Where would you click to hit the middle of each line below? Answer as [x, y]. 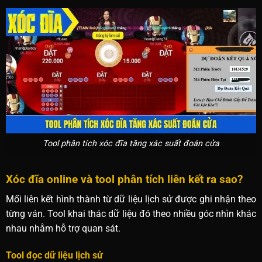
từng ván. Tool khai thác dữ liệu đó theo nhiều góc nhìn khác [131, 214]
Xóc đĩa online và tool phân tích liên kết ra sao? [124, 179]
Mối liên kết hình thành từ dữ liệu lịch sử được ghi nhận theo [131, 199]
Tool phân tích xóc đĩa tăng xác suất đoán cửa [131, 144]
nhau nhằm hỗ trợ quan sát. [63, 229]
